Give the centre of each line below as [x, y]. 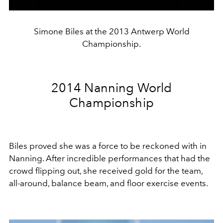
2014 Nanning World [111, 87]
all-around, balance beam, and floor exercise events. [109, 183]
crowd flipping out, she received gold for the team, [106, 170]
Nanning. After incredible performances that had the [110, 158]
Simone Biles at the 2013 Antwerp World [111, 31]
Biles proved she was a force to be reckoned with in [108, 146]
